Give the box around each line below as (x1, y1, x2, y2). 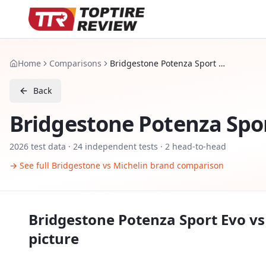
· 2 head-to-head (158, 141, 226, 152)
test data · (28, 141, 73, 152)
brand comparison (148, 160, 224, 171)
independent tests (83, 141, 158, 152)
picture (28, 229, 79, 248)
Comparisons (49, 58, 102, 69)
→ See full (9, 160, 52, 171)
